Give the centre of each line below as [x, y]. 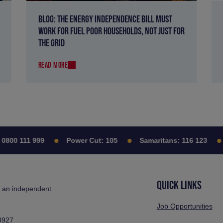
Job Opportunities [184, 206]
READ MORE [53, 65]
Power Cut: [75, 141]
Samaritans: [150, 141]
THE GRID [51, 43]
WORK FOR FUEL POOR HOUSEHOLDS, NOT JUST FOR [111, 31]
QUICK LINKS [179, 185]
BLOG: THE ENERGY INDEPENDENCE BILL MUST [105, 19]
